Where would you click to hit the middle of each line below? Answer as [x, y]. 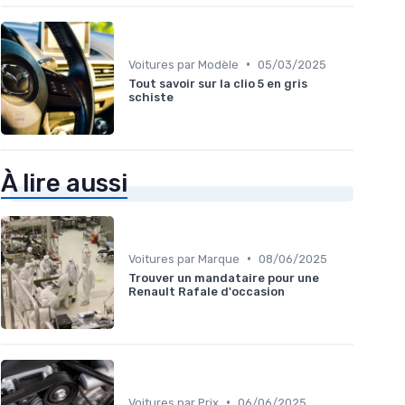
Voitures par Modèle [184, 64]
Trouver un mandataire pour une [224, 278]
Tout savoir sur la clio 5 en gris [218, 83]
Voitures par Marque [184, 259]
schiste [151, 97]
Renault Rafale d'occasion [207, 291]
